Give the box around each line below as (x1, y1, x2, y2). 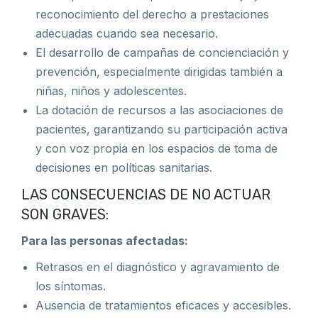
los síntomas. (35, 279, 106, 293)
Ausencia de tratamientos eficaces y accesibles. (35, 298, 291, 312)
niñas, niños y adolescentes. (35, 84, 187, 98)
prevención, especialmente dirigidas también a (35, 65, 283, 79)
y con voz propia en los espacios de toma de (35, 141, 278, 155)
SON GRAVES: (21, 206, 109, 223)
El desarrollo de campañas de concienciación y (35, 45, 289, 60)
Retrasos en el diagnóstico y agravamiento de (35, 260, 280, 274)
